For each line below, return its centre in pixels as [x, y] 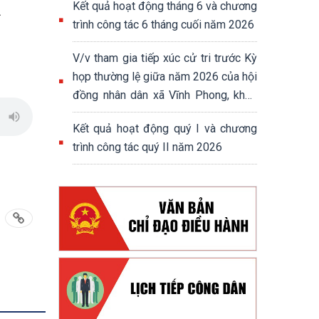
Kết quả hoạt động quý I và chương [165, 129]
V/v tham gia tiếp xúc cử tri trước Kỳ [165, 58]
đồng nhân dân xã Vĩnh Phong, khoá [165, 95]
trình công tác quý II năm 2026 [147, 147]
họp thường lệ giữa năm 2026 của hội [165, 77]
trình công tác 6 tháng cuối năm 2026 [163, 25]
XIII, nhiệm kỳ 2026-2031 [135, 114]
